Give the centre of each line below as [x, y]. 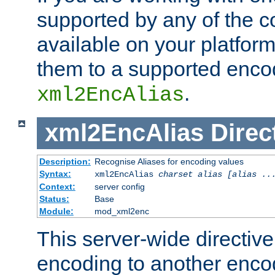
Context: [57, 186]
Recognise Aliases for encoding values [169, 161]
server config [119, 186]
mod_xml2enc [122, 211]
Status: [54, 199]
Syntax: [55, 173]
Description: [65, 161]
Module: [56, 211]
